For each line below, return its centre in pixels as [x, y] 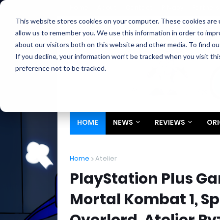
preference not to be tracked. [60, 68]
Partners [206, 8]
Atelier [106, 158]
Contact [139, 8]
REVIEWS [170, 122]
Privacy [173, 8]
